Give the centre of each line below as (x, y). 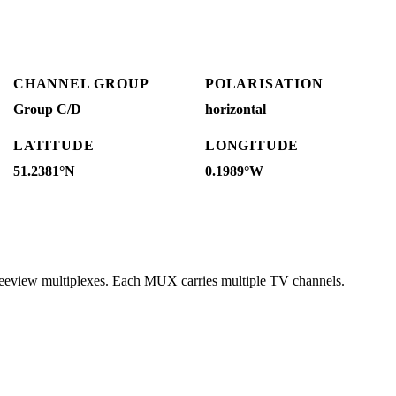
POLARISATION (264, 83)
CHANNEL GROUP (81, 83)
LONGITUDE (252, 145)
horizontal (236, 109)
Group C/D (47, 109)
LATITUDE (54, 145)
